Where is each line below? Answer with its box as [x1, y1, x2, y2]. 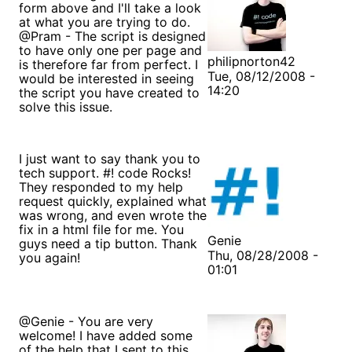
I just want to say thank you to [19, 150, 200, 167]
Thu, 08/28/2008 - [207, 247, 318, 263]
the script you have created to [19, 84, 200, 101]
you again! [19, 249, 80, 266]
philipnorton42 [207, 53, 295, 69]
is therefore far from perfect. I [19, 56, 198, 72]
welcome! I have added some [19, 327, 192, 343]
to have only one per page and [19, 42, 202, 58]
